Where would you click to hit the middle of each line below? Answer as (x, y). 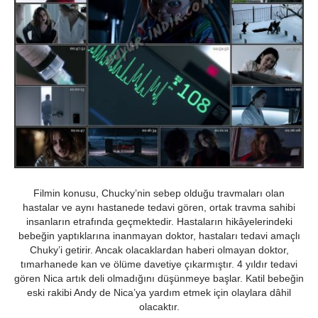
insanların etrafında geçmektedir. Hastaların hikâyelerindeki (159, 222)
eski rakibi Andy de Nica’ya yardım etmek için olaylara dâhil (159, 293)
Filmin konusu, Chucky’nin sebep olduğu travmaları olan (159, 193)
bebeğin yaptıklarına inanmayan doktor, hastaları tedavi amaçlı (159, 236)
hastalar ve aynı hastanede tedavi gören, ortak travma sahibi (159, 208)
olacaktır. (159, 307)
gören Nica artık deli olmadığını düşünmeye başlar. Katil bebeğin (159, 279)
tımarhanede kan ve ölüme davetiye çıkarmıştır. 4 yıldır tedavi (159, 264)
